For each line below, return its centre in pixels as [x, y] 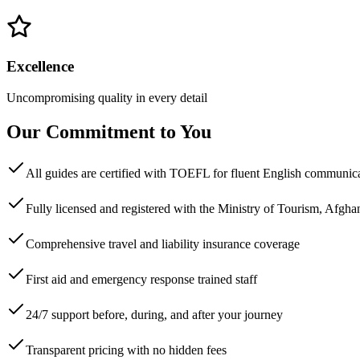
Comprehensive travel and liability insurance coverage [163, 244]
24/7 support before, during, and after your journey [154, 315]
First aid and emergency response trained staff [141, 280]
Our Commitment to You [109, 131]
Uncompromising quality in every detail [107, 97]
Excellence [40, 66]
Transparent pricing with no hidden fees [126, 350]
